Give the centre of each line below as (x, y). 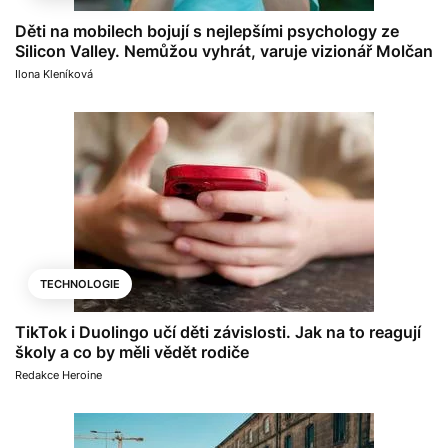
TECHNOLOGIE (80, 283)
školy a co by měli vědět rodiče (132, 351)
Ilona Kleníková (54, 73)
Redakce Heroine (58, 374)
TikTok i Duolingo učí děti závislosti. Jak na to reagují (218, 331)
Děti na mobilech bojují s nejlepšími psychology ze (207, 30)
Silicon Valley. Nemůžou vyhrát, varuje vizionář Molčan (224, 50)
